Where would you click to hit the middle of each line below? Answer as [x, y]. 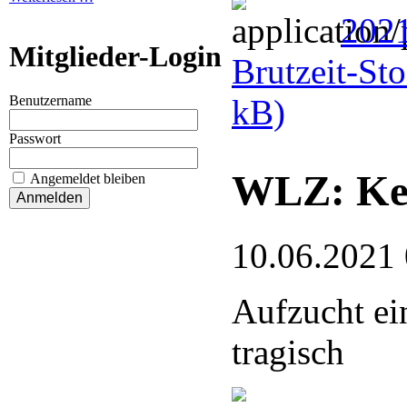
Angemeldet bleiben [88, 179]
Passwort [35, 139]
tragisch [288, 352]
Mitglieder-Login [115, 56]
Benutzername [50, 101]
